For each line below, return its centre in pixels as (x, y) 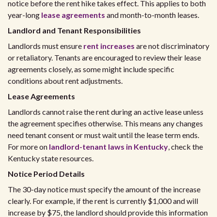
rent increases (109, 46)
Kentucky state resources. (51, 158)
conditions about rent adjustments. (65, 81)
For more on (28, 147)
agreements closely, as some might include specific (91, 69)
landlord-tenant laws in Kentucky (108, 147)
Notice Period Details (46, 174)
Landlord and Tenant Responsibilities (74, 30)
